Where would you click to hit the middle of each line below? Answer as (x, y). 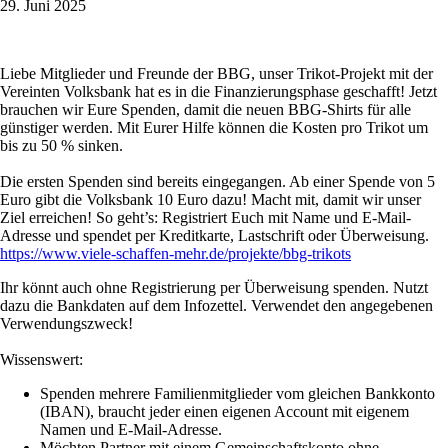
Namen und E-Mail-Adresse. (131, 430)
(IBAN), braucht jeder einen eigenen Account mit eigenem (224, 412)
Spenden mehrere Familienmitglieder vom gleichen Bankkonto (237, 394)
